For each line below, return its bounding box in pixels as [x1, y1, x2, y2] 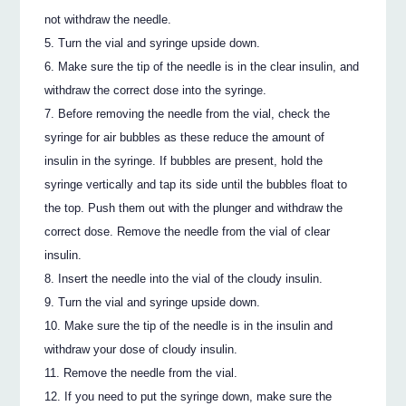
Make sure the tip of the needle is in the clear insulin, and [58, 60, 360, 74]
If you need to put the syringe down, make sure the [64, 390, 333, 404]
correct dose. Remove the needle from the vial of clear [44, 225, 331, 239]
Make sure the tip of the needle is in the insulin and [64, 319, 333, 333]
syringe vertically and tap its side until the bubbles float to [44, 178, 348, 192]
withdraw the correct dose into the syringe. [44, 83, 267, 98]
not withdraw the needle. [44, 13, 172, 27]
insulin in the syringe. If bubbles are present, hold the [44, 154, 324, 169]
